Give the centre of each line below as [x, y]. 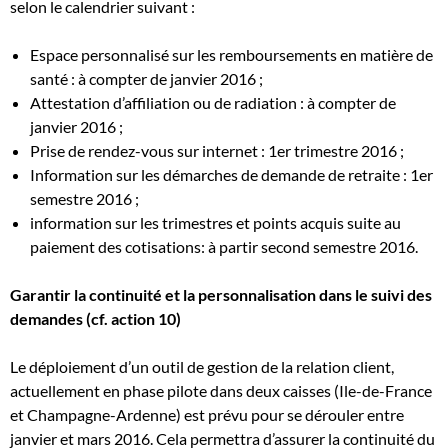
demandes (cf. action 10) [95, 318]
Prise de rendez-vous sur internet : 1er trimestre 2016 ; [217, 150]
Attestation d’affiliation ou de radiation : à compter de [213, 102]
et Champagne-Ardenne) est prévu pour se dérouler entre [207, 414]
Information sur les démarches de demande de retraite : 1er [231, 174]
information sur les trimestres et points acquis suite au [215, 222]
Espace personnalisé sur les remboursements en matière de [231, 54]
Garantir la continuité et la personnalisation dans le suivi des [221, 294]
